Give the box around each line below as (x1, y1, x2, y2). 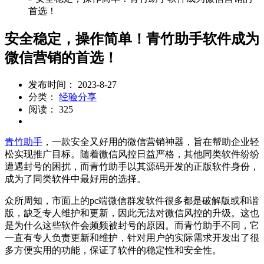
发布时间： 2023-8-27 (28, 80, 117, 90)
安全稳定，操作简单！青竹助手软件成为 (5, 31, 259, 47)
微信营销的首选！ (5, 50, 118, 66)
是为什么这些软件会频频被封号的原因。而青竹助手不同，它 (5, 220, 259, 231)
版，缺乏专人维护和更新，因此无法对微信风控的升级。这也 (5, 208, 259, 219)
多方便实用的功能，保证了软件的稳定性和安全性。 (5, 245, 222, 256)
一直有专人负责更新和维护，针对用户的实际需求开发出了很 (5, 233, 259, 243)
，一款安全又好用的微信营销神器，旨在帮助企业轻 (42, 137, 259, 147)
